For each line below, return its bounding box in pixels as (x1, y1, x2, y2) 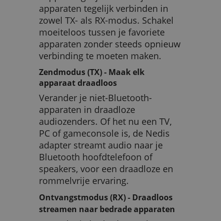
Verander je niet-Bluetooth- (39, 91, 152, 104)
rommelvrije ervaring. (39, 174, 129, 186)
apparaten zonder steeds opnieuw (39, 38, 181, 50)
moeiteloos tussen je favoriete (39, 26, 165, 38)
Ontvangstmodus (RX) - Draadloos (39, 191, 173, 203)
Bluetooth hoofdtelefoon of (39, 150, 152, 163)
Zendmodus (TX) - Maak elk (39, 67, 145, 78)
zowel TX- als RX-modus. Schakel (39, 14, 174, 27)
